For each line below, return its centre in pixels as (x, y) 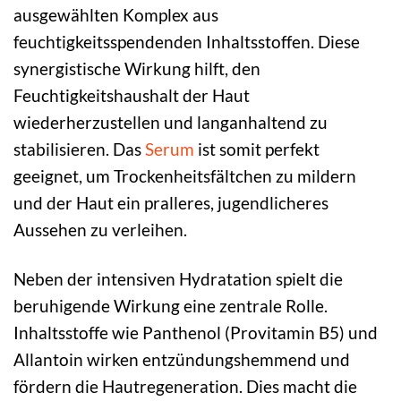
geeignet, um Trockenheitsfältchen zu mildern (185, 175)
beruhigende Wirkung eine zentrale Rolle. (171, 305)
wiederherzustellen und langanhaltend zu (171, 122)
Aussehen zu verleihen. (100, 229)
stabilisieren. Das (79, 149)
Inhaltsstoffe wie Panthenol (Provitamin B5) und (196, 332)
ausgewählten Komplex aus (116, 14)
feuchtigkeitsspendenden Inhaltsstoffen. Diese (187, 41)
